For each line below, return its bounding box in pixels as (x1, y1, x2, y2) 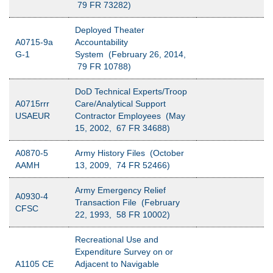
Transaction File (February (75, 197, 180, 207)
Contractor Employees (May (75, 111, 185, 121)
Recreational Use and (75, 235, 158, 244)
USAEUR (15, 111, 50, 121)
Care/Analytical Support (75, 99, 166, 108)
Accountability (75, 37, 128, 47)
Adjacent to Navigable (75, 259, 159, 269)
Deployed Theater (75, 25, 144, 35)
